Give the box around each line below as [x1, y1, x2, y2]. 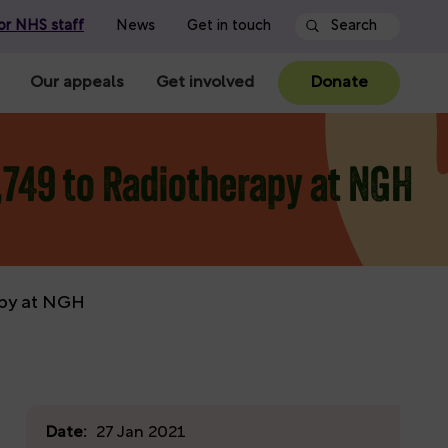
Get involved [156, 74, 254, 91]
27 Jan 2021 [95, 424, 186, 441]
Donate [310, 74, 368, 91]
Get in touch [187, 19, 271, 34]
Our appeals [30, 74, 124, 91]
